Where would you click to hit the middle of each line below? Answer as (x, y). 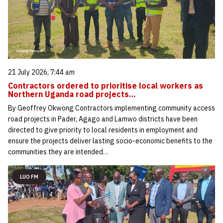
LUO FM (29, 177)
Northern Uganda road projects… (72, 94)
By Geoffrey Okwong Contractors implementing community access (111, 108)
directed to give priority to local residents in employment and (103, 130)
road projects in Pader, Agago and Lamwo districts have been (103, 119)
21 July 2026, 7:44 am (41, 72)
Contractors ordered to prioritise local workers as (106, 86)
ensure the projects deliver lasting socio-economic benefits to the (110, 141)
